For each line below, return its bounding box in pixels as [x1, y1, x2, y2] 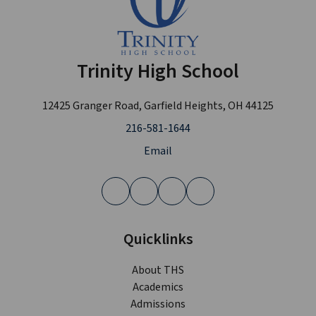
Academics [133, 280, 183, 295]
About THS [132, 263, 184, 278]
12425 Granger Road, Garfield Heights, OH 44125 [42, 99, 274, 114]
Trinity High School [77, 59, 239, 85]
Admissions [130, 297, 186, 312]
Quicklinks [123, 229, 193, 250]
